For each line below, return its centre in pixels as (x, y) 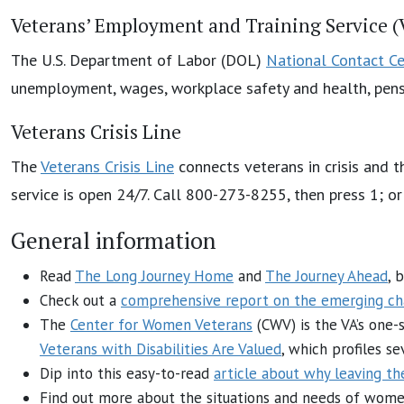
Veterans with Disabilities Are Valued (161, 349)
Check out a (80, 300)
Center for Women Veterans (161, 324)
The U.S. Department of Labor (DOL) (138, 60)
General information (114, 240)
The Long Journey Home (154, 275)
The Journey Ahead (326, 275)
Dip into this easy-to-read (127, 373)
